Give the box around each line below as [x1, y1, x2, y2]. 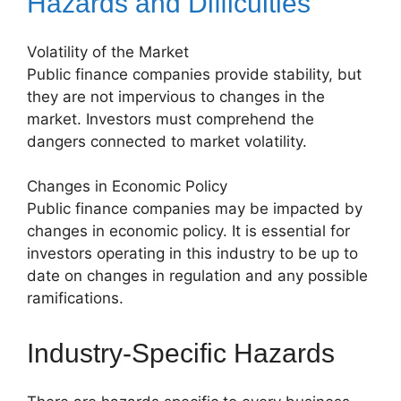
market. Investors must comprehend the [27, 109, 314, 128]
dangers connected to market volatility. [27, 132, 307, 150]
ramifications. [27, 289, 124, 307]
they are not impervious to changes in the [27, 87, 325, 106]
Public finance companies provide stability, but [27, 64, 362, 83]
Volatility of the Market [27, 42, 189, 61]
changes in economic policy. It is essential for [27, 222, 350, 240]
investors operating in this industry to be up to [27, 244, 358, 262]
